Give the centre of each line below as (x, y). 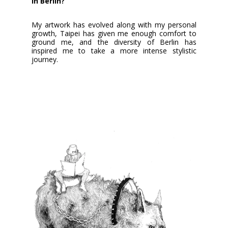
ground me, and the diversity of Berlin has (114, 42)
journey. (45, 60)
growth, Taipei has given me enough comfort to (114, 34)
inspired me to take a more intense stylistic (114, 51)
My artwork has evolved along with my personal (114, 25)
